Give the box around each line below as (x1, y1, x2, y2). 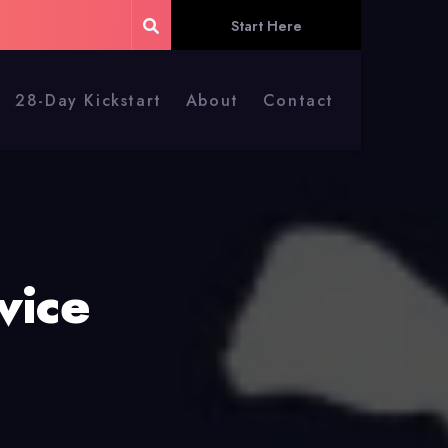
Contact (262, 88, 334, 112)
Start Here (230, 16, 302, 36)
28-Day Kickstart (15, 88, 162, 112)
